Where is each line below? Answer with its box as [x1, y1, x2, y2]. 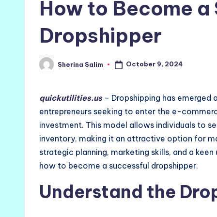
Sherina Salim [58, 60, 103, 68]
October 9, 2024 [125, 60, 183, 68]
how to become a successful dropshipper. [39, 161, 198, 171]
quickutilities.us [39, 93, 102, 103]
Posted [39, 63, 63, 71]
